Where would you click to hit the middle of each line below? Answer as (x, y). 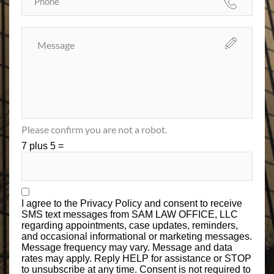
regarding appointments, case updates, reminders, (130, 225)
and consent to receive (193, 203)
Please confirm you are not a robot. (94, 129)
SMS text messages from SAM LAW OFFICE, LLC (130, 214)
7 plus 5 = (43, 146)
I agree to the (51, 203)
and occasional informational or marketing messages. (137, 236)
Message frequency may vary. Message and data (127, 247)
